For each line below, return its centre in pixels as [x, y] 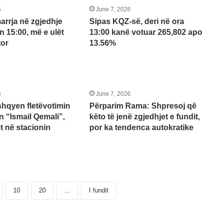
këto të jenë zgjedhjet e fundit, [144, 117]
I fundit [99, 191]
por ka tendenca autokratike [141, 128]
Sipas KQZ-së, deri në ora [137, 22]
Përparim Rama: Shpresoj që [143, 106]
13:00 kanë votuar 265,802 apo [146, 32]
